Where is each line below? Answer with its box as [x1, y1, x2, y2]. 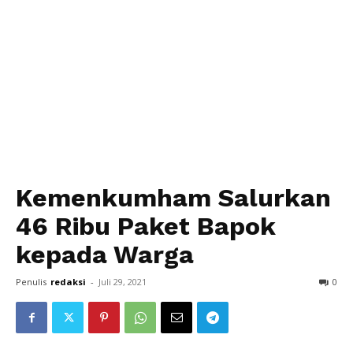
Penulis [16, 276, 46, 288]
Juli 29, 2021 [98, 276, 147, 288]
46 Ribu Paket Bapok [16, 211, 276, 241]
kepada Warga [16, 240, 194, 269]
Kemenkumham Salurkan [16, 183, 331, 213]
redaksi [50, 276, 86, 288]
